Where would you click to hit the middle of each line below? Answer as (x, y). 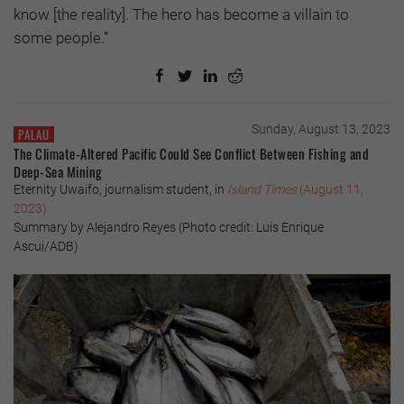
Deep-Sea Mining (58, 172)
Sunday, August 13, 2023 (321, 129)
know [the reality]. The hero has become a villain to (181, 15)
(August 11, (331, 190)
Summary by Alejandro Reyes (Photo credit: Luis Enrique (169, 228)
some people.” (61, 38)
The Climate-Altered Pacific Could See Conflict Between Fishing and (191, 154)
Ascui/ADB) (46, 247)
